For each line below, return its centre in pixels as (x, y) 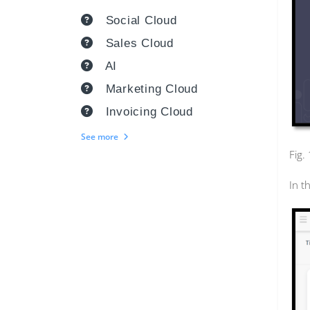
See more (101, 137)
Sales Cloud (139, 43)
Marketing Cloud (152, 89)
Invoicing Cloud (149, 112)
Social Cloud (141, 20)
